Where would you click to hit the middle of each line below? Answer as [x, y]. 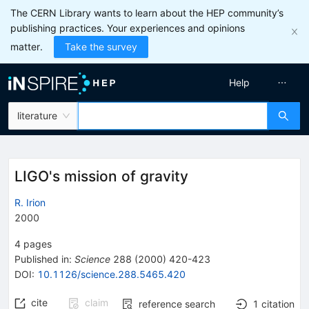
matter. [27, 47]
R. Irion [30, 202]
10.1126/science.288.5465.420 [111, 274]
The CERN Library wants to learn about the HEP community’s [147, 13]
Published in [42, 259]
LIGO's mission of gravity [101, 176]
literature [37, 116]
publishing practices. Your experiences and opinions [128, 28]
